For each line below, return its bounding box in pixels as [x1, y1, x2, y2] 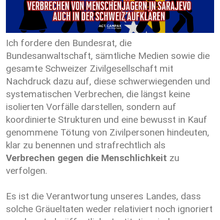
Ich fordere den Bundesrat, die [6, 37, 132, 49]
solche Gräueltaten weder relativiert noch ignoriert [6, 203, 213, 215]
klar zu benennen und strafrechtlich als [6, 139, 165, 151]
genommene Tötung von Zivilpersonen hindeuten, [6, 127, 209, 138]
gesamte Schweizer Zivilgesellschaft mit [6, 63, 173, 75]
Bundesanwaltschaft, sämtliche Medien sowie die [6, 50, 210, 62]
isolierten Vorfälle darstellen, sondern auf [6, 101, 176, 113]
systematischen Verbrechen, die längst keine [6, 88, 190, 100]
